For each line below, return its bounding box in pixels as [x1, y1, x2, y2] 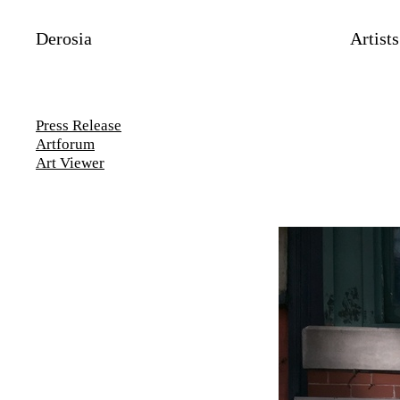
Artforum [36, 136, 95, 153]
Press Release [36, 117, 121, 134]
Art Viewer [36, 154, 104, 171]
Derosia [36, 29, 92, 48]
